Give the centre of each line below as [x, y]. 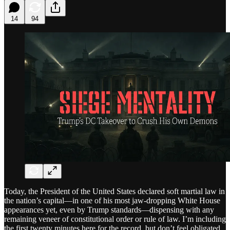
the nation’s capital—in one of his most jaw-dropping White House [112, 200]
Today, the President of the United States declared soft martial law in [114, 191]
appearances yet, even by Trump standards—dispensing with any [109, 209]
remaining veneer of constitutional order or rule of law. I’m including [115, 219]
